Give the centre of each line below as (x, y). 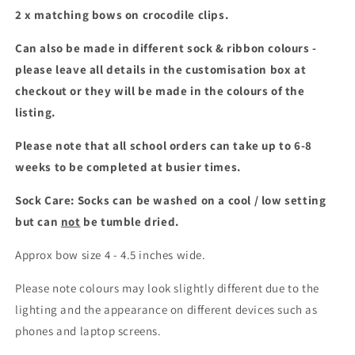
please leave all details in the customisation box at (161, 70)
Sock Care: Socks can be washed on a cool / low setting (171, 200)
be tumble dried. (130, 222)
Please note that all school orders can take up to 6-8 (164, 146)
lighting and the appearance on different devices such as (166, 310)
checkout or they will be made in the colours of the (160, 91)
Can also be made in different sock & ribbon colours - (166, 48)
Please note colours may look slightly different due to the (167, 288)
